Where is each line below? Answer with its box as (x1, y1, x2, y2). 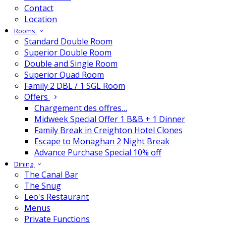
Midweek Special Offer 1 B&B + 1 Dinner (34, 114, 185, 125)
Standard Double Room (24, 36, 112, 47)
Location (24, 14, 57, 25)
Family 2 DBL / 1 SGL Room (24, 80, 125, 91)
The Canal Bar (24, 169, 78, 180)
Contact (24, 3, 53, 14)
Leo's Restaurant (24, 191, 89, 202)
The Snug (24, 180, 61, 191)
